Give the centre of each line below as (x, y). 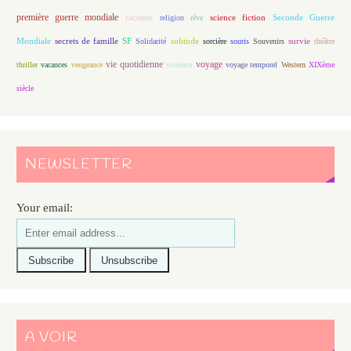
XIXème (322, 65)
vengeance (87, 65)
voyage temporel (251, 65)
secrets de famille (87, 41)
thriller (27, 65)
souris (239, 42)
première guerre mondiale (67, 18)
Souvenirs (268, 42)
